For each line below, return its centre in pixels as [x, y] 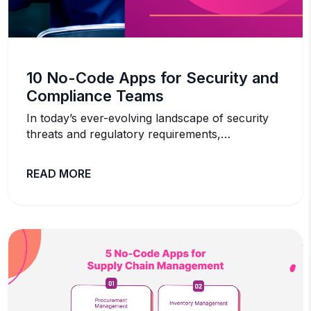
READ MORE [59, 173]
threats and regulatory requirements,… [128, 134]
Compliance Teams [95, 95]
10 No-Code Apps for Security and [152, 77]
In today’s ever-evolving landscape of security [148, 118]
